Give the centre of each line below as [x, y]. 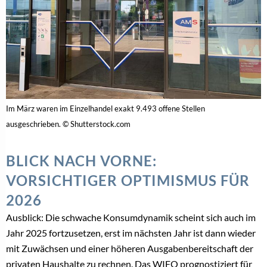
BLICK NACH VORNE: [81, 160]
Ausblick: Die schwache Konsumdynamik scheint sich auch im [131, 217]
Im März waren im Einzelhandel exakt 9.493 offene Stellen [105, 108]
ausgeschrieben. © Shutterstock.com [68, 124]
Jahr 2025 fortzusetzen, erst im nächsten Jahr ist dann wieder [131, 232]
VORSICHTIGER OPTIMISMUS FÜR [128, 180]
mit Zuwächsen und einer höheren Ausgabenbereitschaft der [130, 248]
